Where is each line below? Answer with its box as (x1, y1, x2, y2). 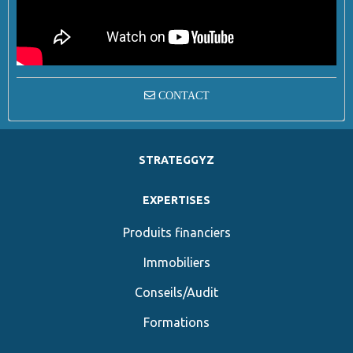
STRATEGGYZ (139, 153, 214, 166)
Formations (143, 314, 210, 329)
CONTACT (154, 89, 210, 101)
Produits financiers (122, 225, 231, 240)
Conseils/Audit (135, 284, 218, 299)
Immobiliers (143, 255, 210, 269)
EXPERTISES (143, 193, 210, 206)
